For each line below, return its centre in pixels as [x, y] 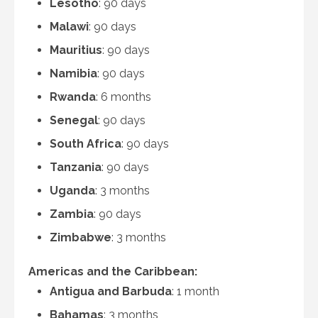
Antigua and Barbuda [111, 291]
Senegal [74, 120]
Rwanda [73, 97]
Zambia [72, 214]
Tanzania [76, 167]
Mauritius [76, 50]
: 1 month [196, 291]
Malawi [69, 27]
